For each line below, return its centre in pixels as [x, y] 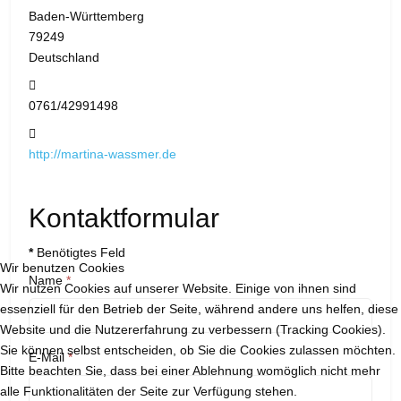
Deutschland [64, 58]
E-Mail [47, 358]
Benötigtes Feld [79, 253]
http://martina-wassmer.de [102, 154]
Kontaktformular [124, 218]
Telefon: [60, 85]
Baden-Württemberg [86, 17]
